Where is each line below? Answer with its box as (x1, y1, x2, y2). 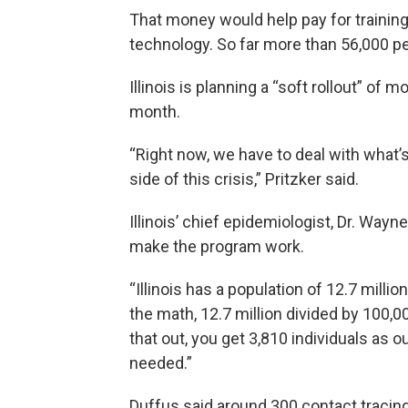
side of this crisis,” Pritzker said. (129, 168, 359, 189)
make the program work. (129, 236, 304, 256)
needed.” (129, 352, 192, 372)
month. (129, 101, 180, 121)
